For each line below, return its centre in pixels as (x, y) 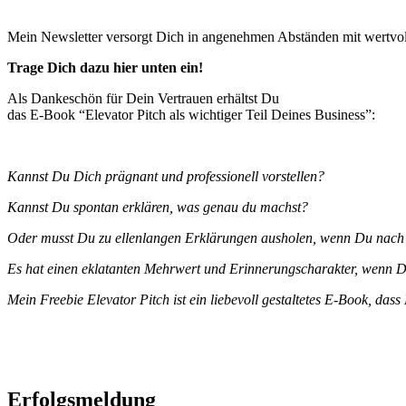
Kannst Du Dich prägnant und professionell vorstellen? (166, 176)
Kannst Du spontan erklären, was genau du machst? (158, 207)
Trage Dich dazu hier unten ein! (105, 67)
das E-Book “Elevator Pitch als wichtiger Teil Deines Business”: (191, 114)
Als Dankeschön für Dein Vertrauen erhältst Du (143, 98)
